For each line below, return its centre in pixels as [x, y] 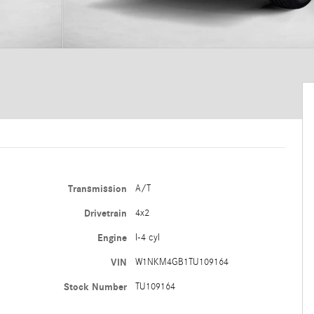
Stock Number [95, 287]
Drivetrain [105, 213]
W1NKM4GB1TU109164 [182, 262]
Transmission [97, 189]
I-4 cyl [147, 238]
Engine [112, 238]
